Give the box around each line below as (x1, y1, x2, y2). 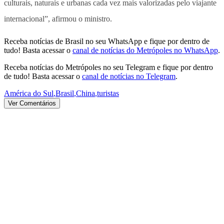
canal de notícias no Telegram (82, 71, 175, 80)
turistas (97, 88, 119, 97)
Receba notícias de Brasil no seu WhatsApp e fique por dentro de (4, 36, 209, 45)
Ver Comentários (8, 99, 56, 107)
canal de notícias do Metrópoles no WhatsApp (72, 45, 218, 54)
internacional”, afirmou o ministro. (4, 14, 112, 23)
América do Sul (4, 88, 53, 97)
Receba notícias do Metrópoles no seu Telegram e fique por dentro (4, 62, 213, 71)
